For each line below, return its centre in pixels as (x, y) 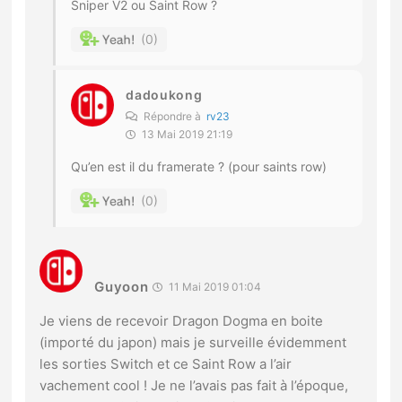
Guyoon (122, 286)
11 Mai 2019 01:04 (214, 286)
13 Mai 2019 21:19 (186, 134)
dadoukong (164, 94)
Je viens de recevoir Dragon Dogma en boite (182, 320)
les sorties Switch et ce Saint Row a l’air (166, 363)
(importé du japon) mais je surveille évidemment (193, 342)
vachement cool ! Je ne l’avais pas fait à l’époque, (194, 385)
